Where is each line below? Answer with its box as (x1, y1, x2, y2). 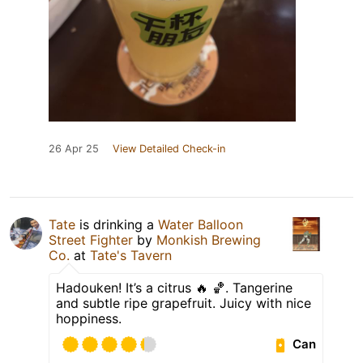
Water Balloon (158, 216, 243, 233)
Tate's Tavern (90, 246, 172, 263)
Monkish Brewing (156, 231, 261, 248)
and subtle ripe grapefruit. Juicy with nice (56, 294, 311, 311)
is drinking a (75, 216, 158, 233)
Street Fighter (49, 231, 133, 248)
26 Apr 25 (49, 142, 99, 155)
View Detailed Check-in (113, 142, 225, 155)
